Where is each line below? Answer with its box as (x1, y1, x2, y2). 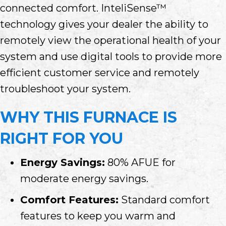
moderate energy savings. (20, 172, 148, 185)
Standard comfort (119, 193, 210, 206)
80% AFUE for (105, 156, 176, 168)
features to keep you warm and (20, 209, 176, 222)
